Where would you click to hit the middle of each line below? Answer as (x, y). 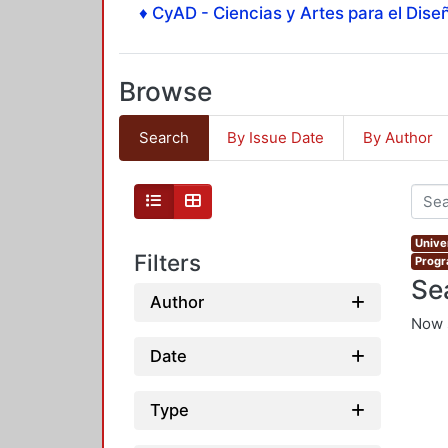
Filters (167, 262)
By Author (397, 137)
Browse (165, 91)
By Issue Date (276, 137)
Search (163, 137)
